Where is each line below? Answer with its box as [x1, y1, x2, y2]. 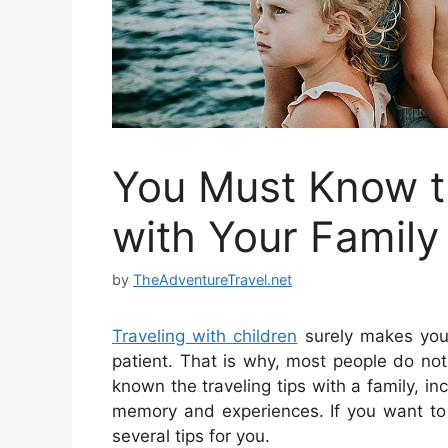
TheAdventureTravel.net [133, 271, 292, 289]
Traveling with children [112, 326, 298, 347]
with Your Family [112, 211, 439, 263]
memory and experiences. [112, 401, 324, 422]
